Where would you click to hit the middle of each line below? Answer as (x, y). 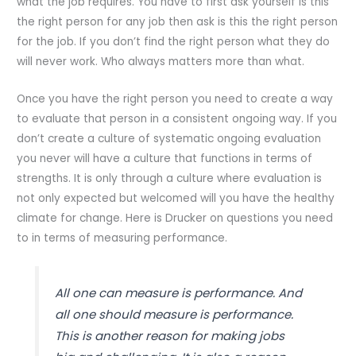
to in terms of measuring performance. (122, 238)
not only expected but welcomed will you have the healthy (176, 199)
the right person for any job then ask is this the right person (178, 22)
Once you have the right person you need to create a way (175, 99)
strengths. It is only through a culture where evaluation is (170, 179)
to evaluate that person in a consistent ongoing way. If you (177, 119)
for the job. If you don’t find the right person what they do (174, 42)
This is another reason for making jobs (169, 335)
